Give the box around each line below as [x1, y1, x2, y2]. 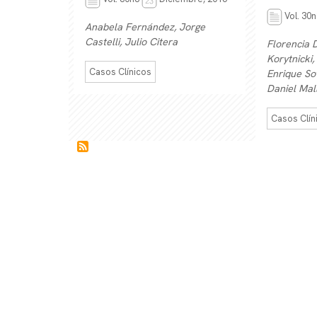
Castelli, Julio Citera [85, 35, 178, 49]
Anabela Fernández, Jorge [85, 21, 206, 34]
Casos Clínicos [89, 66, 152, 79]
